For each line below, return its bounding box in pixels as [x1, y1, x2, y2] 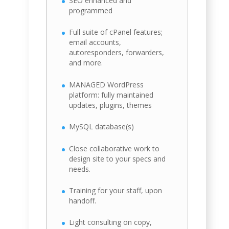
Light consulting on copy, [69, 217, 152, 227]
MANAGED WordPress [69, 79, 144, 89]
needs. [69, 164, 91, 174]
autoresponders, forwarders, [69, 48, 165, 58]
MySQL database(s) [69, 122, 134, 132]
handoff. [69, 195, 97, 205]
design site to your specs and [69, 153, 166, 164]
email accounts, [69, 37, 122, 48]
